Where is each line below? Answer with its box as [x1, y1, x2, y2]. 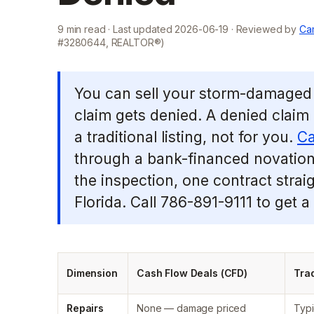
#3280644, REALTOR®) [57, 36, 165, 48]
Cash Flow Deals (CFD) [137, 267, 248, 279]
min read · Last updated [63, 23, 175, 35]
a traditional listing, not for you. [74, 128, 297, 146]
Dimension [67, 267, 118, 279]
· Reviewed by [228, 23, 297, 35]
